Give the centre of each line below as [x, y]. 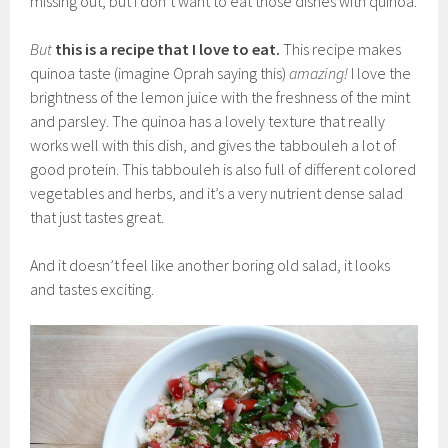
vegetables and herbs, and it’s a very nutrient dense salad [217, 192]
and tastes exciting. [92, 288]
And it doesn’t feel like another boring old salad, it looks [210, 264]
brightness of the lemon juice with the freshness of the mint [220, 96]
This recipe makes [341, 48]
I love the [380, 72]
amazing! [317, 72]
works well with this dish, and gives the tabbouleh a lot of [213, 144]
